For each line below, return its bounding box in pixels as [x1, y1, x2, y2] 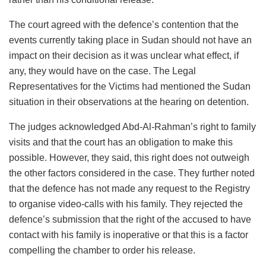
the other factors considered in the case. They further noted [9, 167, 255, 178]
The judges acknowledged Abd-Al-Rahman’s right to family [9, 121, 256, 132]
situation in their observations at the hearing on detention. [9, 96, 249, 107]
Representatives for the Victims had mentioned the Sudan [9, 81, 251, 91]
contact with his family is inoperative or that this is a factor [9, 229, 248, 240]
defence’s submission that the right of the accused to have [9, 214, 251, 224]
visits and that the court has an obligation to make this [9, 137, 233, 147]
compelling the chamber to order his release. [9, 245, 195, 255]
